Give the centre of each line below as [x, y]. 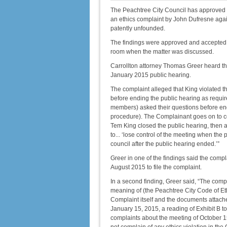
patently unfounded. [138, 28]
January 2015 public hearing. [151, 75]
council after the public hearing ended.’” [165, 144]
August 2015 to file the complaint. [156, 167]
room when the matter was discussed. [162, 52]
